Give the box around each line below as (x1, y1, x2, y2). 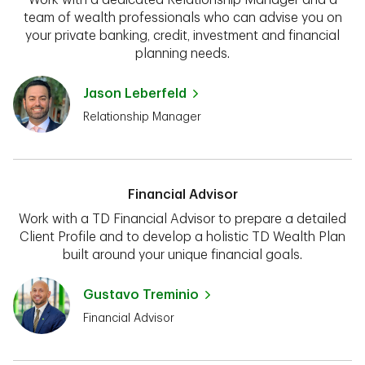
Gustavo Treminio (83, 288, 199, 301)
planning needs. (135, 46, 230, 60)
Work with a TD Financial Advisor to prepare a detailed (19, 212, 346, 226)
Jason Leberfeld (83, 86, 187, 100)
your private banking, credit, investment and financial (25, 29, 340, 42)
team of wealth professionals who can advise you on (23, 11, 342, 24)
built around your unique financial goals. (63, 248, 302, 262)
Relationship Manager (83, 110, 201, 122)
